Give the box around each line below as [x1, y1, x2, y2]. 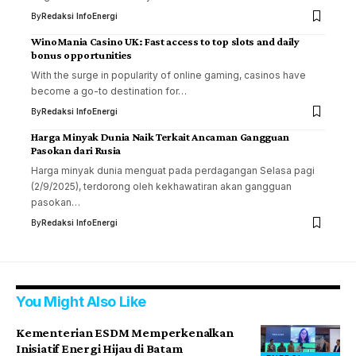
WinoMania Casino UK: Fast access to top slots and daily [31, 35, 300, 48]
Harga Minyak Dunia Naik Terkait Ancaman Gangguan [31, 130, 289, 144]
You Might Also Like [16, 293, 146, 311]
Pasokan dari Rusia [31, 144, 121, 157]
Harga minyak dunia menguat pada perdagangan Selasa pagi [31, 164, 315, 177]
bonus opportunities [31, 48, 132, 62]
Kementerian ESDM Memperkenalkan [16, 326, 234, 340]
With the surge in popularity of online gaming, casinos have [31, 69, 306, 82]
